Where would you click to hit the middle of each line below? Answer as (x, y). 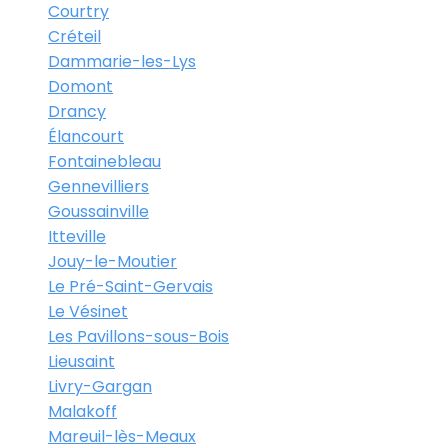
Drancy (77, 111)
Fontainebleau (104, 161)
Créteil (74, 36)
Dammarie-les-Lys (122, 61)
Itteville (77, 236)
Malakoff (82, 411)
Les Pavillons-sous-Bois (138, 336)
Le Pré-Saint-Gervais (130, 286)
